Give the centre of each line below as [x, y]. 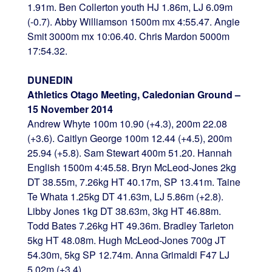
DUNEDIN [50, 80]
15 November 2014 [70, 109]
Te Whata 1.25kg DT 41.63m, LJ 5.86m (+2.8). [125, 196]
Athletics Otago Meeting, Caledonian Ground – [134, 94]
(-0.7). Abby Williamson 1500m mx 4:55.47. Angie [133, 21]
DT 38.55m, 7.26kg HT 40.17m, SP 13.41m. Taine [134, 182]
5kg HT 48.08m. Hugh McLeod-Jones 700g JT [126, 240]
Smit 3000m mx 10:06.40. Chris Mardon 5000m [128, 36]
